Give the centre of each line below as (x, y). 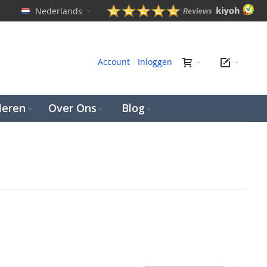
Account (114, 62)
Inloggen (155, 62)
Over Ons (72, 108)
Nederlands (59, 11)
